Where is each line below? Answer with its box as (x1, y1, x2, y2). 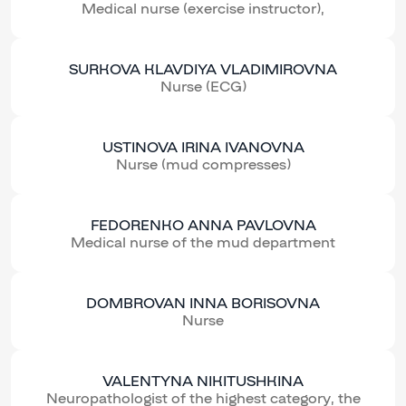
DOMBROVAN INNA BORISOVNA (86, 294, 320, 312)
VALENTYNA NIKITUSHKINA (102, 372, 304, 390)
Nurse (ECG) (159, 77, 246, 95)
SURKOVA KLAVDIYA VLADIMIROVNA (69, 60, 337, 78)
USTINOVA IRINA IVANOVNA (101, 138, 304, 156)
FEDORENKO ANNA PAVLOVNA (90, 216, 316, 234)
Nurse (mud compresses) (115, 155, 291, 173)
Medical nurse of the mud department (71, 233, 335, 251)
